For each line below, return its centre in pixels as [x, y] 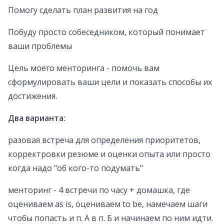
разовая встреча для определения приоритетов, [104, 140]
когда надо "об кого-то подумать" [75, 168]
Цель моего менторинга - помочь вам [84, 68]
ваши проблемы [40, 46]
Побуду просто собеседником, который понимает [106, 32]
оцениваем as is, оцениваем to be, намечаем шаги [108, 204]
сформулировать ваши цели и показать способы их [110, 82]
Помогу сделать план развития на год [83, 10]
